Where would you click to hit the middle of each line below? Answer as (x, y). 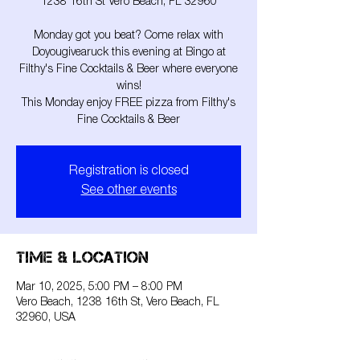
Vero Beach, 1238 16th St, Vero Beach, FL (118, 303)
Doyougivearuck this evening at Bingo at (129, 53)
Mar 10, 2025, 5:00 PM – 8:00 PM (99, 288)
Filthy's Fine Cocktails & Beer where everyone (129, 70)
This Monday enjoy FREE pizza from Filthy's (129, 104)
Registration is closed (129, 172)
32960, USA (46, 318)
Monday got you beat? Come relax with (129, 36)
